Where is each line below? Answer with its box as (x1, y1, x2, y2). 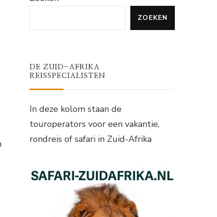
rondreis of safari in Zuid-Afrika (30, 133, 152, 145)
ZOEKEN (138, 13, 168, 23)
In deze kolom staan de (30, 103, 122, 115)
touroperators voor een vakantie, (30, 118, 159, 130)
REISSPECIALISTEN (30, 72, 106, 80)
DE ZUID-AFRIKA (30, 63, 100, 71)
